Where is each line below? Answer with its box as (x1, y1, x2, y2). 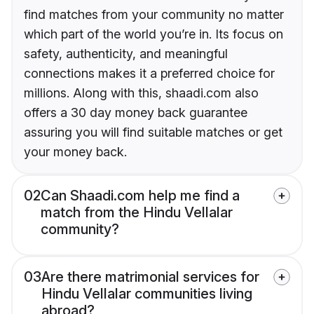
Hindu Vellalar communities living (41, 285, 252, 303)
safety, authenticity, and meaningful (24, 46, 228, 62)
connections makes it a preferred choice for (24, 66, 275, 81)
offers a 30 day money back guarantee (24, 105, 247, 121)
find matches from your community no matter (24, 7, 284, 22)
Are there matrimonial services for (41, 268, 259, 286)
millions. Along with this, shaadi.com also (24, 86, 259, 101)
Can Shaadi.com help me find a (41, 187, 240, 205)
